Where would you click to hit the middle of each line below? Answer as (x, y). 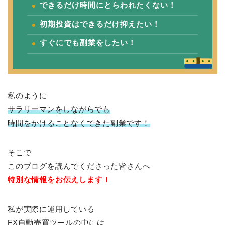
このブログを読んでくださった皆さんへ (79, 166)
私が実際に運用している (51, 209)
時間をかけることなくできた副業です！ (79, 123)
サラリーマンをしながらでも (59, 109)
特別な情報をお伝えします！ (59, 179)
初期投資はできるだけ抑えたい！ (100, 24)
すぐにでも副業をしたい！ (88, 42)
